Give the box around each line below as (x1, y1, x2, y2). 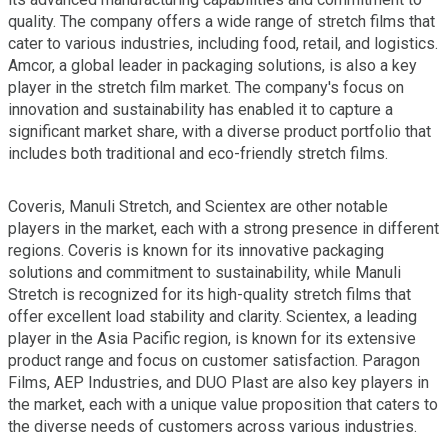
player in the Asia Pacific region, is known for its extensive (8, 328, 416, 348)
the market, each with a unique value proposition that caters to (8, 394, 438, 414)
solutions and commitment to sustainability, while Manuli (8, 262, 401, 282)
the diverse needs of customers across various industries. (8, 416, 417, 436)
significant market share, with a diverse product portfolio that (8, 121, 431, 141)
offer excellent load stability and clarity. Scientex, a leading (8, 306, 417, 326)
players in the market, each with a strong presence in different (8, 218, 439, 238)
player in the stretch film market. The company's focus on (8, 77, 404, 97)
